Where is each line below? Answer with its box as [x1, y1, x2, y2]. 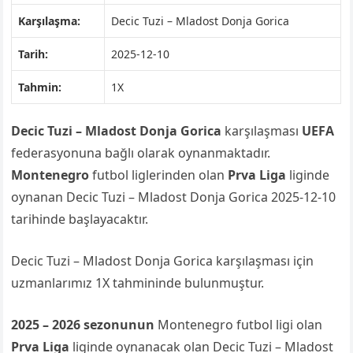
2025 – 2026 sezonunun [11, 316, 155, 333]
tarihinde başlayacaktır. [11, 210, 149, 228]
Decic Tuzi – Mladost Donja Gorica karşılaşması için [11, 252, 314, 269]
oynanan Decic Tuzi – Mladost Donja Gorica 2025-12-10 [11, 188, 336, 206]
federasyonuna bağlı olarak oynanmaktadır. [11, 144, 271, 162]
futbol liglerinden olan [89, 166, 229, 184]
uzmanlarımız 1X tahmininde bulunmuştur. [11, 274, 265, 292]
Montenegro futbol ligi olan [154, 316, 323, 333]
